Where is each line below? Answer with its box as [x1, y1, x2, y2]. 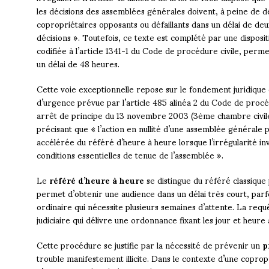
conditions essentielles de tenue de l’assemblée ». [36, 142, 223, 168]
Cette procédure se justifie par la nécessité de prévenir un [36, 232, 262, 258]
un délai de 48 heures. [36, 51, 119, 76]
